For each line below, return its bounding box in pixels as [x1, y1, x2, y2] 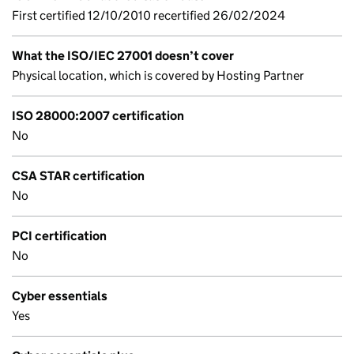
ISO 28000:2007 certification [12, 108, 184, 123]
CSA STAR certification [12, 168, 145, 183]
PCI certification [12, 228, 107, 243]
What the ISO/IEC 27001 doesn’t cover [12, 48, 234, 63]
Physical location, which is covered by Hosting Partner [12, 68, 304, 83]
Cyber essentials [12, 288, 107, 303]
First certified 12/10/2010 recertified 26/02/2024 [12, 8, 285, 23]
